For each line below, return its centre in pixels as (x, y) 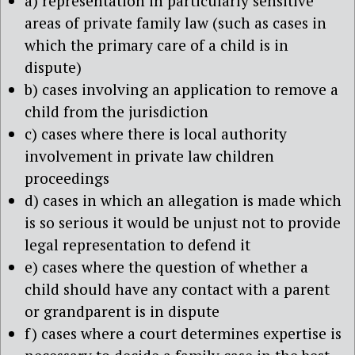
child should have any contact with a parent (177, 288)
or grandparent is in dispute (122, 311)
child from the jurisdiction (116, 111)
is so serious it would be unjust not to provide (183, 222)
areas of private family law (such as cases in (176, 22)
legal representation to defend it (137, 244)
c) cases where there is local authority (156, 133)
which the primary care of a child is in (157, 44)
